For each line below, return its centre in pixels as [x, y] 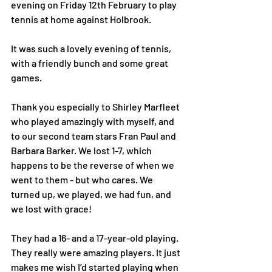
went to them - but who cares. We [83, 179]
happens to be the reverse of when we [93, 165]
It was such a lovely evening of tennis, [92, 48]
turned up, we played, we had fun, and [92, 194]
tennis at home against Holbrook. [81, 19]
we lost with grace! [51, 209]
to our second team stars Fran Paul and [94, 136]
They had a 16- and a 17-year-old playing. [96, 238]
